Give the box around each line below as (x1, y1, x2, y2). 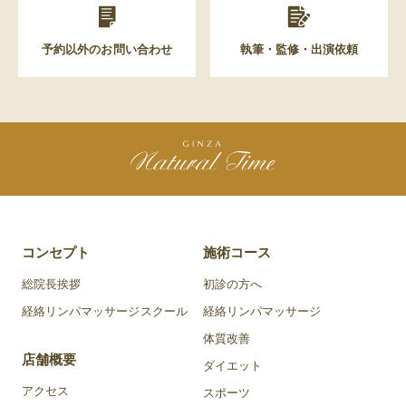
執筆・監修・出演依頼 (239, 41, 359, 56)
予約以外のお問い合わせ (42, 41, 172, 56)
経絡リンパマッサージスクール (22, 304, 188, 319)
